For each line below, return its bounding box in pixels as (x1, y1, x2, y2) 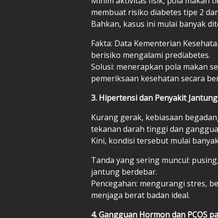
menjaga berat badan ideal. (91, 189, 190, 200)
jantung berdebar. (91, 166, 157, 177)
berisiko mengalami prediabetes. (91, 49, 210, 60)
